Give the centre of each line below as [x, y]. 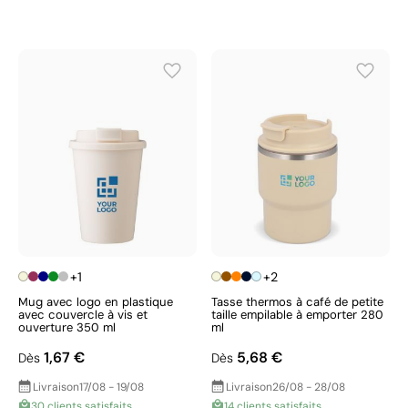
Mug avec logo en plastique [96, 302]
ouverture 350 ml [67, 327]
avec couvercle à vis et [83, 315]
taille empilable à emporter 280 [297, 315]
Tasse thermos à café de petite [297, 302]
